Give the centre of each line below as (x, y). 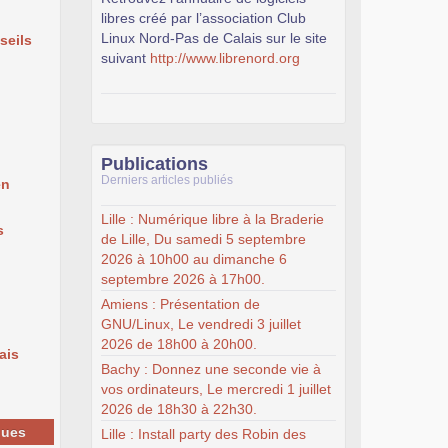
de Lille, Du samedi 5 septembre (203, 238)
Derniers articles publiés (167, 180)
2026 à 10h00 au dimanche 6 (194, 258)
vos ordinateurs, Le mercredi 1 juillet (216, 388)
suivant (125, 58)
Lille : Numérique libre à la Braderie (212, 218)
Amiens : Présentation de (180, 303)
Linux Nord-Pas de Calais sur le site (214, 38)
